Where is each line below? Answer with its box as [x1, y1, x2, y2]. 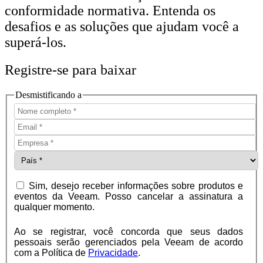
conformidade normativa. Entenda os [5, 2, 215, 18]
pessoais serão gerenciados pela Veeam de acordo [14, 237, 243, 248]
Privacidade [88, 248, 138, 258]
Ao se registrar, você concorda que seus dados [14, 227, 243, 237]
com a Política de [14, 248, 88, 258]
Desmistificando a [15, 89, 82, 100]
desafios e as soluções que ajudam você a [5, 18, 239, 34]
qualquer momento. [14, 202, 95, 213]
